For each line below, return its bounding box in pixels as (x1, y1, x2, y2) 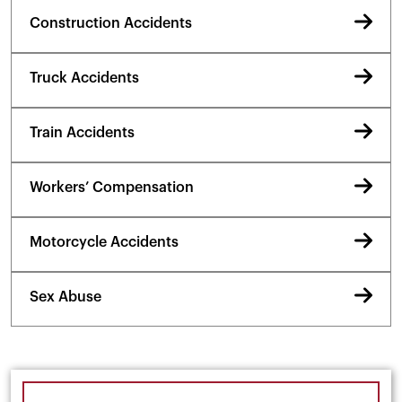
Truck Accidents (30, 70, 139, 85)
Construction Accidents (30, 15, 192, 31)
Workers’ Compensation (30, 179, 194, 195)
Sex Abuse (30, 289, 101, 304)
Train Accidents (30, 125, 135, 140)
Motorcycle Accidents (30, 234, 179, 249)
